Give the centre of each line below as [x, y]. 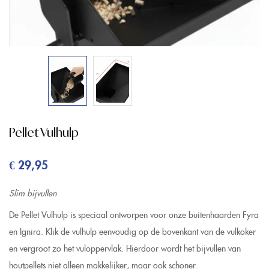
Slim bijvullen [33, 193]
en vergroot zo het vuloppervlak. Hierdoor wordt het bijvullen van [125, 248]
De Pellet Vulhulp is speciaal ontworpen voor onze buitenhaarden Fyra [134, 215]
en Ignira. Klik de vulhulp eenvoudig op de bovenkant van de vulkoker [132, 231]
